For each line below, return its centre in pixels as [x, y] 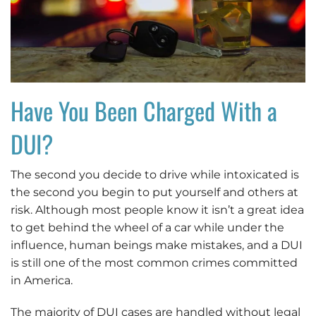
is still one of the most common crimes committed [154, 262]
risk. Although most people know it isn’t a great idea [157, 209]
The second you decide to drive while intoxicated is [155, 174]
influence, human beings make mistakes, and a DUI [157, 245]
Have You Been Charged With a [144, 110]
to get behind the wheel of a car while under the [147, 227]
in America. [42, 280]
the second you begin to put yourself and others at [154, 192]
